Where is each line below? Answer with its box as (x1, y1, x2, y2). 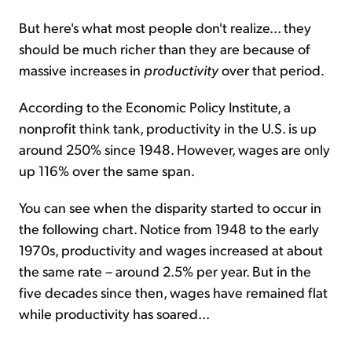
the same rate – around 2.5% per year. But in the (19, 262, 311, 280)
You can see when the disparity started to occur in (19, 198, 321, 217)
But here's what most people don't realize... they (19, 18, 311, 37)
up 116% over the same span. (19, 161, 195, 180)
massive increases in (19, 60, 144, 79)
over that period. (218, 60, 324, 79)
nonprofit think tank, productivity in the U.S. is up (19, 119, 317, 137)
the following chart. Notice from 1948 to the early (19, 219, 319, 238)
